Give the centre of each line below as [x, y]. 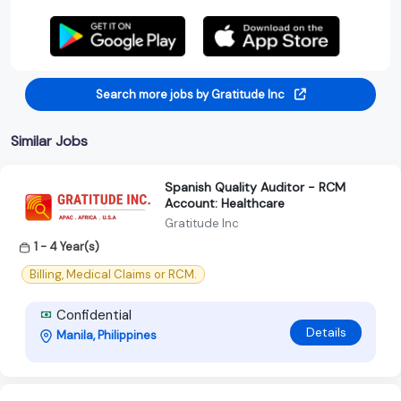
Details [326, 332]
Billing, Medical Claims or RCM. [113, 275]
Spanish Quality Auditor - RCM [255, 187]
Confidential [92, 316]
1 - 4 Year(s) [67, 246]
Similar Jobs [49, 141]
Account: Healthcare [225, 203]
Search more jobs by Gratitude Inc [191, 94]
